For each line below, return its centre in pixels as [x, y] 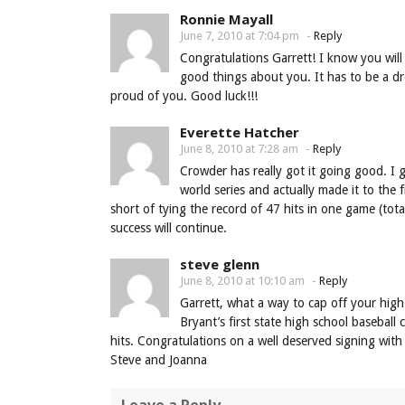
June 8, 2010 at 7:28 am [239, 148]
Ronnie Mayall [226, 19]
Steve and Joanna [159, 359]
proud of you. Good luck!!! [184, 95]
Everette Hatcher [240, 132]
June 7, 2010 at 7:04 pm [240, 35]
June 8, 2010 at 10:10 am [242, 280]
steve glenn [220, 264]
